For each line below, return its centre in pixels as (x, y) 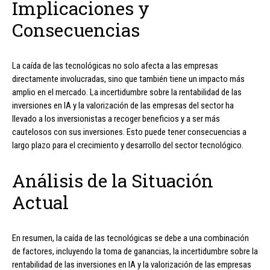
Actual (40, 202)
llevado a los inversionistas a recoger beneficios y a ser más (116, 118)
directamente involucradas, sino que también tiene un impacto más (128, 79)
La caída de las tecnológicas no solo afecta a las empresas (115, 65)
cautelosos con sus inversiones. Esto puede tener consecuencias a (129, 132)
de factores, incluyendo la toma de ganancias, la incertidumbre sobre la (135, 251)
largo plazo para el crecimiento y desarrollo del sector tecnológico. (128, 145)
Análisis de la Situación (113, 180)
